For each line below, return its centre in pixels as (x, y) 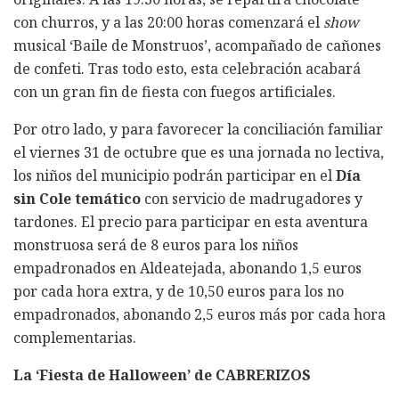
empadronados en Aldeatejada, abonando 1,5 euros (187, 268)
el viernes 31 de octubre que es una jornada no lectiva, (199, 152)
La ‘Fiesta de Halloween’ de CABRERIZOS (162, 375)
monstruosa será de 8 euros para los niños (156, 244)
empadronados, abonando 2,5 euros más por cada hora (199, 314)
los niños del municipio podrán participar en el (175, 175)
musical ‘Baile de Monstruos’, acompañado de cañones (197, 45)
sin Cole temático (77, 198)
